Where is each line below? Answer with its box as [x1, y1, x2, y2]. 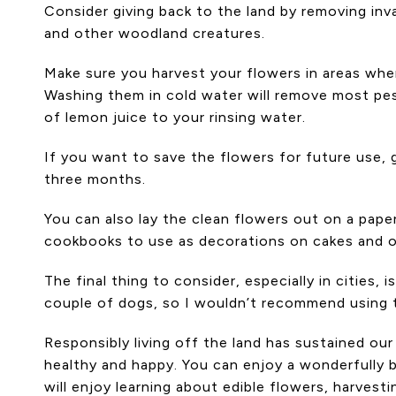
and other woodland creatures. [44, 24, 265, 42]
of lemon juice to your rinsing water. [44, 108, 306, 126]
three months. [44, 170, 146, 187]
